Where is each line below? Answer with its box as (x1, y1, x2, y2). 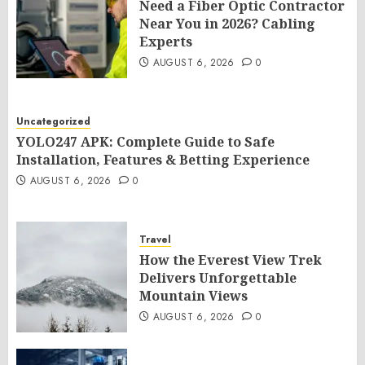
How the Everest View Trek (139, 251, 322, 269)
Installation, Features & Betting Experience (16, 151, 310, 169)
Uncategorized (16, 114, 90, 129)
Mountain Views (139, 287, 248, 305)
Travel (139, 232, 171, 247)
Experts (139, 33, 192, 51)
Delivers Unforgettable (139, 269, 297, 287)
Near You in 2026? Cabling (139, 15, 315, 33)
